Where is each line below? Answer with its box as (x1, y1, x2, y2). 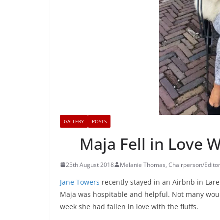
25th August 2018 (66, 160, 114, 169)
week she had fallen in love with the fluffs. (60, 201, 198, 211)
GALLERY (64, 117, 84, 125)
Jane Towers (60, 177, 100, 187)
